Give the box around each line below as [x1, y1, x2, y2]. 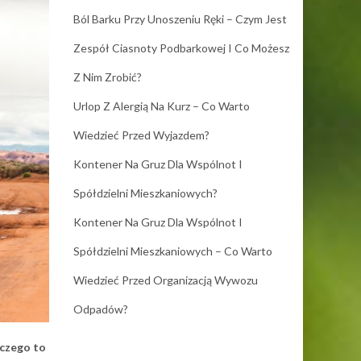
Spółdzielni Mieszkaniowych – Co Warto [73, 244, 272, 258]
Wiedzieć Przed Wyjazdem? [73, 128, 210, 142]
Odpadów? [73, 302, 128, 316]
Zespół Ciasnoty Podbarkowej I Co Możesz [73, 41, 289, 55]
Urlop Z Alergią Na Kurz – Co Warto [73, 99, 250, 113]
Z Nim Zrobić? [73, 70, 142, 84]
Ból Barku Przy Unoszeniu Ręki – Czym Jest [73, 12, 287, 26]
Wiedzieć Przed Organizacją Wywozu [73, 273, 258, 287]
